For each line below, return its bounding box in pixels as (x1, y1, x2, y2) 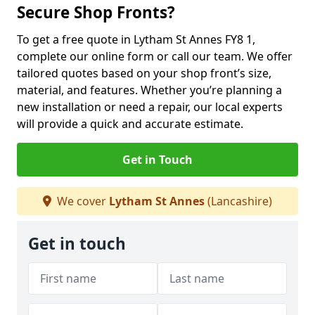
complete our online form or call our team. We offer (17, 49, 292, 64)
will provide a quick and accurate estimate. (17, 116, 243, 131)
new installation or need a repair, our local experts (17, 99, 283, 115)
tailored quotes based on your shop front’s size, (17, 65, 271, 81)
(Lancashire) (205, 193, 272, 209)
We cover (54, 193, 109, 209)
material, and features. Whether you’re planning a (17, 82, 282, 98)
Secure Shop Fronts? (17, 1, 175, 23)
